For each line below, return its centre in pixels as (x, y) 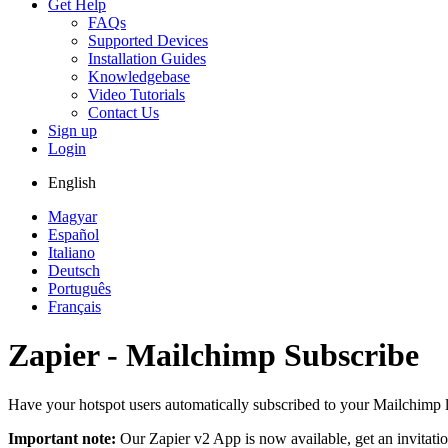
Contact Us (123, 112)
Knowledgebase (139, 76)
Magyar (72, 216)
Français (74, 306)
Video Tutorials (136, 94)
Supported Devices (148, 40)
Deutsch (74, 270)
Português (79, 288)
